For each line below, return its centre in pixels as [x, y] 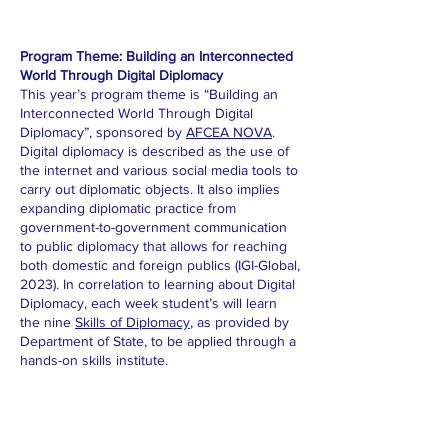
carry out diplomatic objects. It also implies [150, 189]
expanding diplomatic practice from [128, 208]
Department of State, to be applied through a [158, 341]
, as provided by [239, 322]
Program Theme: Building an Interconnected [156, 56]
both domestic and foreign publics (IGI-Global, [160, 265]
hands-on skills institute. [94, 360]
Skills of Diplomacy [132, 322]
